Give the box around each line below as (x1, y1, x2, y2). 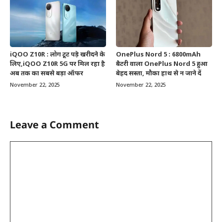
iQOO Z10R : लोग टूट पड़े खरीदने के (10, 50, 105, 59)
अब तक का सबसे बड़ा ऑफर (10, 69, 83, 78)
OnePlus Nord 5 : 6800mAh (116, 50, 201, 59)
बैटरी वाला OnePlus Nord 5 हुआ (116, 59, 208, 68)
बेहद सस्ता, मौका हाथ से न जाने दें (116, 69, 201, 78)
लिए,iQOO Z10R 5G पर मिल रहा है (10, 59, 105, 68)
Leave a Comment (10, 117, 99, 131)
